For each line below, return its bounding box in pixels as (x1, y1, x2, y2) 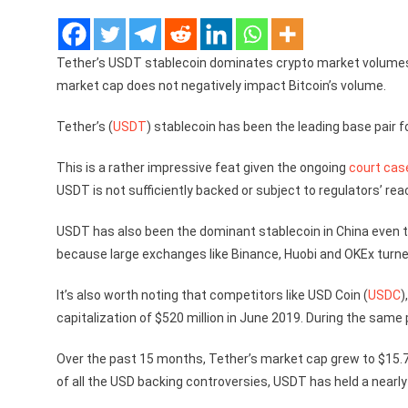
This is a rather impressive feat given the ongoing (56, 160, 349, 175)
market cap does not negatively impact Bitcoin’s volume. (56, 78, 386, 93)
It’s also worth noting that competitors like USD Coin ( (56, 288, 368, 302)
